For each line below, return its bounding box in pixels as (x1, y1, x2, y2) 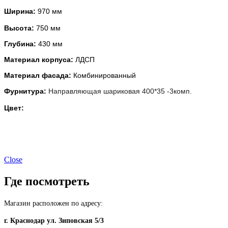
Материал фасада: (4, 71, 73, 80)
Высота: (4, 24, 34, 33)
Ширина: (4, 7, 36, 16)
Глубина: (4, 40, 36, 48)
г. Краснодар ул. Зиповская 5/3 (4, 216, 108, 224)
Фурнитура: (4, 87, 48, 96)
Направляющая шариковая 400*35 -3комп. (48, 87, 192, 96)
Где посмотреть (4, 174, 90, 188)
